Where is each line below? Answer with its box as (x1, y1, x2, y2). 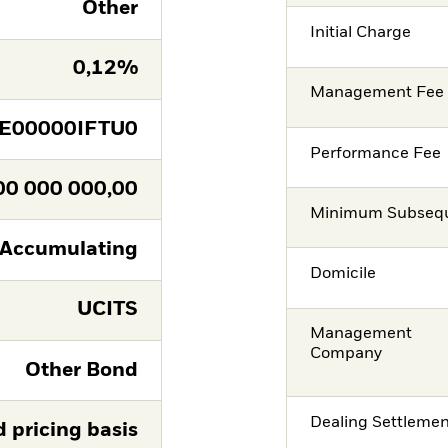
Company (310, 346, 383, 363)
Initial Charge (310, 24, 412, 41)
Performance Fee (310, 145, 442, 162)
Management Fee (310, 85, 445, 102)
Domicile (310, 266, 377, 283)
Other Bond (24, 360, 138, 380)
